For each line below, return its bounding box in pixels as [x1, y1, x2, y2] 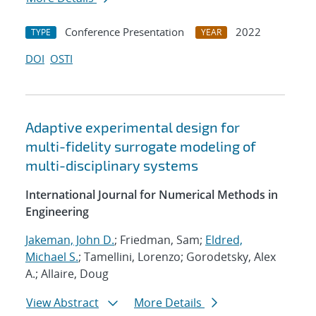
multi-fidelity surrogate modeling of [25, 138, 256, 155]
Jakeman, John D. [25, 232, 114, 248]
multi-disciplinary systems [25, 157, 198, 174]
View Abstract [26, 295, 99, 311]
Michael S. [25, 249, 78, 265]
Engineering [25, 204, 89, 220]
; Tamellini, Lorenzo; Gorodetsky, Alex [78, 249, 276, 265]
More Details [134, 295, 205, 311]
